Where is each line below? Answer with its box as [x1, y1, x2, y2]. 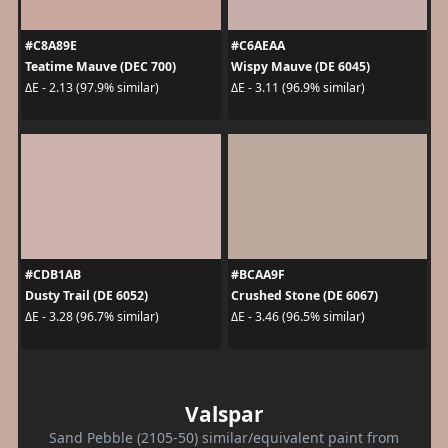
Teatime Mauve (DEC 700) [24, 57, 176, 75]
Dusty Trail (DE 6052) [24, 286, 148, 304]
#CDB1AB [24, 265, 81, 283]
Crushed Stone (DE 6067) [231, 286, 378, 304]
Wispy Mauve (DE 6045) [231, 57, 370, 75]
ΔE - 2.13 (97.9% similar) [24, 79, 159, 97]
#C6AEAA [231, 36, 285, 54]
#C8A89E [24, 36, 77, 54]
